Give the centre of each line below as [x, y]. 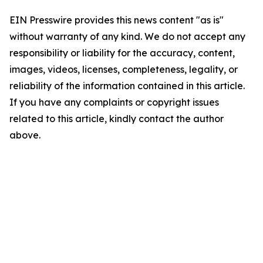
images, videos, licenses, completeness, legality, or [124, 69]
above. [25, 135]
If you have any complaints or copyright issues [114, 102]
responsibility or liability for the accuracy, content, [122, 53]
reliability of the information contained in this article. [127, 86]
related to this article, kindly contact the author [117, 119]
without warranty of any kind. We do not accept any [127, 36]
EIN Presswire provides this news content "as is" [117, 20]
